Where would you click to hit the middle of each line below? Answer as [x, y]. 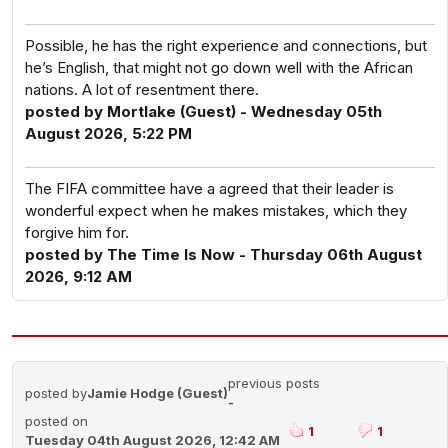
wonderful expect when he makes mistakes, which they [216, 210]
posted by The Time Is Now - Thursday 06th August [223, 254]
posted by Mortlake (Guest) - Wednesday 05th [203, 111]
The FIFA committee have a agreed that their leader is [209, 188]
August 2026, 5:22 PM [108, 133]
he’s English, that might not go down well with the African [219, 67]
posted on [56, 421]
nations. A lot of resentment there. [142, 89]
